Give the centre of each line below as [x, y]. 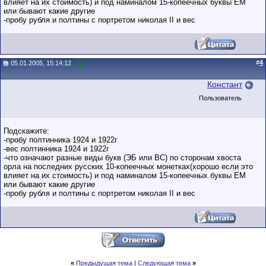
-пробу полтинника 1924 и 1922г [61, 140]
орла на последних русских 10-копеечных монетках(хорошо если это [128, 167]
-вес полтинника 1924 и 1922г [56, 149]
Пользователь [220, 98]
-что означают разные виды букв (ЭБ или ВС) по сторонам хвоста [122, 158]
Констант [225, 84]
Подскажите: [26, 131]
